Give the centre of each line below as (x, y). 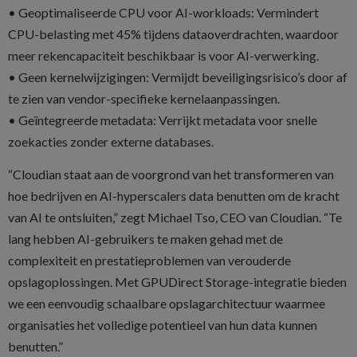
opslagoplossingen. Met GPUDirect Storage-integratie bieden (177, 282)
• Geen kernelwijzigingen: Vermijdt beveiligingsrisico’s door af (178, 77)
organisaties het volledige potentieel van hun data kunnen (163, 325)
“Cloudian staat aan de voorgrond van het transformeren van (171, 174)
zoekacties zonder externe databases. (111, 141)
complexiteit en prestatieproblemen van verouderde (149, 260)
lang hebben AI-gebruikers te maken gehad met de (145, 239)
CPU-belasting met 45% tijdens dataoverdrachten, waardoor (173, 34)
